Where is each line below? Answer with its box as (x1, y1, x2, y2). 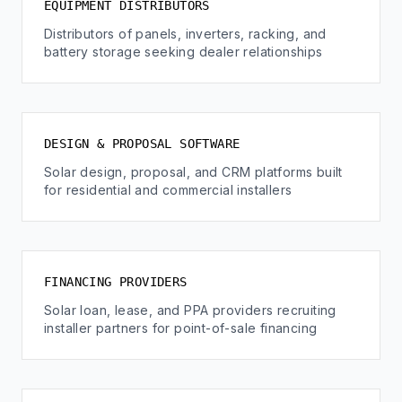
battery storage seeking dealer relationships (44, 44, 323, 59)
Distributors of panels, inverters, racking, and (44, 26, 327, 41)
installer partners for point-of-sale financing (44, 320, 318, 336)
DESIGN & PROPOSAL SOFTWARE (44, 136, 240, 151)
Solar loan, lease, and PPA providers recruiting (44, 302, 336, 318)
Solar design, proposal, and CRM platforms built (44, 164, 343, 179)
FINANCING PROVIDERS (44, 275, 188, 289)
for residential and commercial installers (44, 182, 293, 197)
